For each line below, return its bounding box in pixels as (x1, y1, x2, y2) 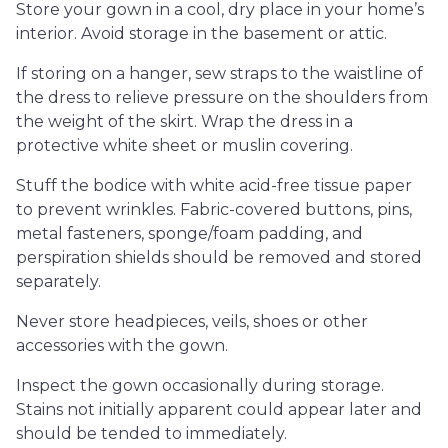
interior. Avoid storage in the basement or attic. (16, 24, 387, 43)
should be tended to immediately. (16, 424, 287, 443)
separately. (16, 272, 101, 291)
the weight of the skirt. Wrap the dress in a (16, 112, 353, 131)
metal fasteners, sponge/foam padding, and (16, 224, 363, 243)
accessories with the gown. (16, 336, 228, 355)
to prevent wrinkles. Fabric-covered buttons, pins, (16, 200, 412, 219)
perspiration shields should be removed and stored (16, 248, 422, 267)
